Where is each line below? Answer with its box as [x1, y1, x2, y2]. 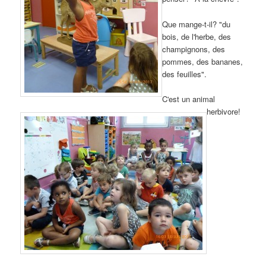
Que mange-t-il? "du [162, 18, 231, 30]
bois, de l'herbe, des [162, 30, 232, 42]
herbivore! [207, 105, 241, 117]
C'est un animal [162, 93, 216, 104]
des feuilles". [162, 68, 207, 80]
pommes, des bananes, [162, 55, 243, 67]
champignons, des [162, 43, 226, 55]
